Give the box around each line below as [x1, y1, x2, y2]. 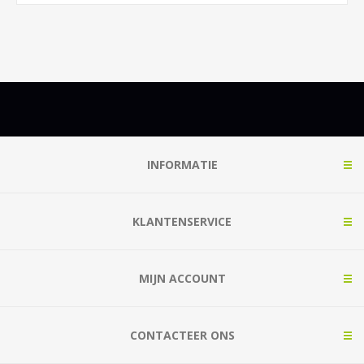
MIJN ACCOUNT [138, 271, 226, 287]
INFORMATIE [146, 157, 218, 173]
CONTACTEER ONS [129, 327, 235, 344]
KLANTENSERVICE [132, 214, 232, 230]
